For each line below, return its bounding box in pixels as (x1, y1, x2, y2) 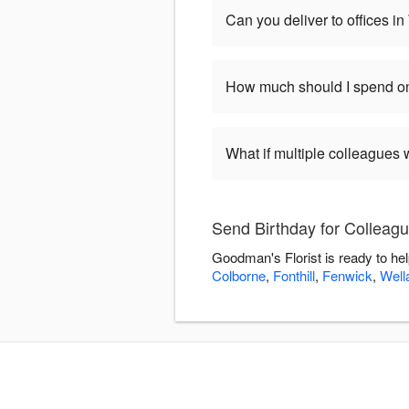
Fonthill (273, 266, 315, 286)
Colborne (212, 266, 266, 286)
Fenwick (322, 266, 372, 286)
